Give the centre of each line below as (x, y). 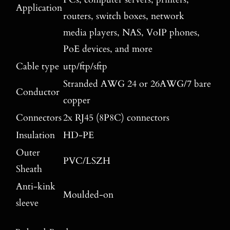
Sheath (29, 169)
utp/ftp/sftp (85, 67)
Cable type (37, 67)
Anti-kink (35, 187)
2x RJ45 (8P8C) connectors (116, 118)
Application (39, 8)
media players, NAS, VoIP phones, (131, 33)
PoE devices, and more (108, 49)
